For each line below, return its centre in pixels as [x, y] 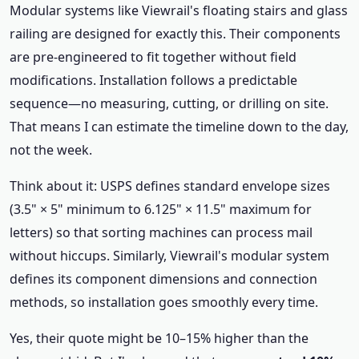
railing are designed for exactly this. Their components [175, 34]
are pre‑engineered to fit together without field [153, 57]
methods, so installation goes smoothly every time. [164, 302]
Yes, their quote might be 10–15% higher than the [159, 338]
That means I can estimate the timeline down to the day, [179, 127]
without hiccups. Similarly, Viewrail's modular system [169, 256]
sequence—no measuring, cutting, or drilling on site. [169, 103]
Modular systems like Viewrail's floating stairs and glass [179, 10]
